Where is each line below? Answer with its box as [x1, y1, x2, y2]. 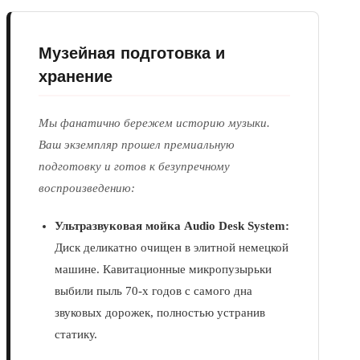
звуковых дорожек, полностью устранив [55, 306, 265, 320]
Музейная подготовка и [39, 40, 225, 64]
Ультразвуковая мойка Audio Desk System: [55, 219, 289, 233]
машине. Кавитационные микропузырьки [55, 263, 272, 276]
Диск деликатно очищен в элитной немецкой [55, 241, 288, 255]
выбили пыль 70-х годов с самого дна [55, 284, 252, 298]
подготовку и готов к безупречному [39, 160, 230, 174]
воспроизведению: [39, 182, 135, 195]
